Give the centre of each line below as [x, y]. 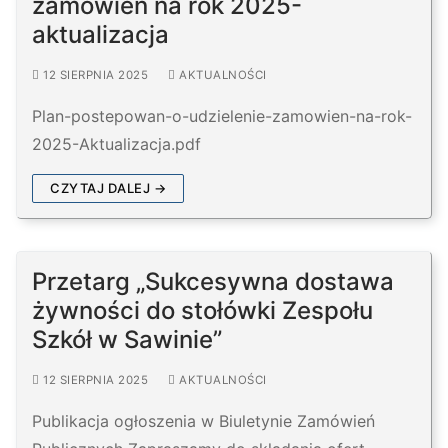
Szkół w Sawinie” [127, 340]
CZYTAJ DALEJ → [108, 188]
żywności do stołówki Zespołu [202, 311]
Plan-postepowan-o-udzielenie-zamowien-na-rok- [222, 116]
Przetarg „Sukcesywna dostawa [213, 282]
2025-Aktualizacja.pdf [116, 144]
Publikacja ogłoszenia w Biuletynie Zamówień [203, 421]
